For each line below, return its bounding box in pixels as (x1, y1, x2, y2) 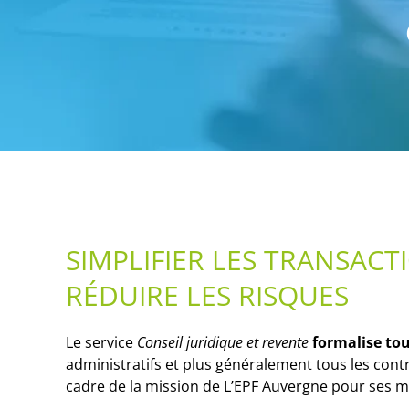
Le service (66, 331, 133, 352)
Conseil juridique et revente (133, 331, 309, 352)
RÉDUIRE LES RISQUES (66, 276, 349, 314)
